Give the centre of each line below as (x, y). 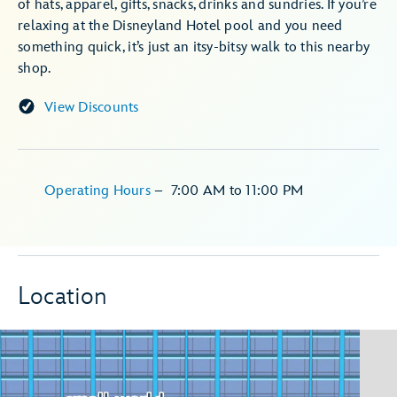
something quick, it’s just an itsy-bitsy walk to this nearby (194, 47)
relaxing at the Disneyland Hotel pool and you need (180, 26)
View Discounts (92, 108)
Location (63, 296)
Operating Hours (99, 191)
